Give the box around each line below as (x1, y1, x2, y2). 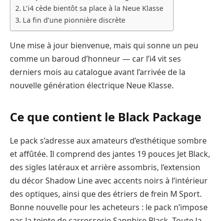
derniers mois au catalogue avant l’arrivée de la (10, 67, 185, 78)
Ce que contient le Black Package (10, 109, 201, 125)
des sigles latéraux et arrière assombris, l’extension (10, 162, 200, 173)
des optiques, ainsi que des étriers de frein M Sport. (10, 188, 202, 200)
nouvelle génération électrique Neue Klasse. (10, 80, 174, 91)
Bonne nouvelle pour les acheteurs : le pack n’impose (10, 202, 208, 213)
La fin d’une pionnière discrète (22, 15, 125, 25)
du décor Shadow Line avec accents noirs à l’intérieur (10, 175, 208, 186)
